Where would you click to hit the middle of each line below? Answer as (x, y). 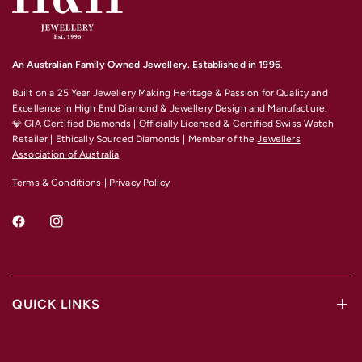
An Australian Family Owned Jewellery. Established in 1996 (146, 65)
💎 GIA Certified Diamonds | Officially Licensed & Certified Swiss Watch (173, 124)
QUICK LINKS (56, 304)
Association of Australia (66, 155)
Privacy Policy (139, 183)
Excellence (37, 109)
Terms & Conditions (57, 183)
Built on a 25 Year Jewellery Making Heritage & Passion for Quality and (170, 93)
